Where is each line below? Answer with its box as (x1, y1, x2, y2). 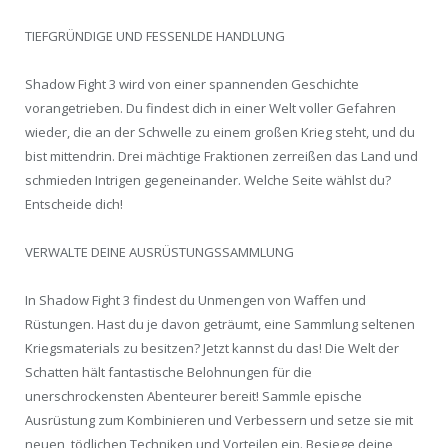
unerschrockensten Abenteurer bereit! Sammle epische (25, 386, 362, 405)
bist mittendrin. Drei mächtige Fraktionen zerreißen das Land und (25, 146, 418, 165)
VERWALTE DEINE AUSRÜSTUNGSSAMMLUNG (25, 242, 294, 261)
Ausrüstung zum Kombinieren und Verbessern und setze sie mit (25, 410, 413, 429)
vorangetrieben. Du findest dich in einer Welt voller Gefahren (25, 98, 396, 117)
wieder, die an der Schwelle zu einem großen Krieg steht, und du (25, 122, 415, 141)
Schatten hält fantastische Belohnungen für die (25, 362, 312, 381)
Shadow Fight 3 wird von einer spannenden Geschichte (25, 74, 359, 93)
